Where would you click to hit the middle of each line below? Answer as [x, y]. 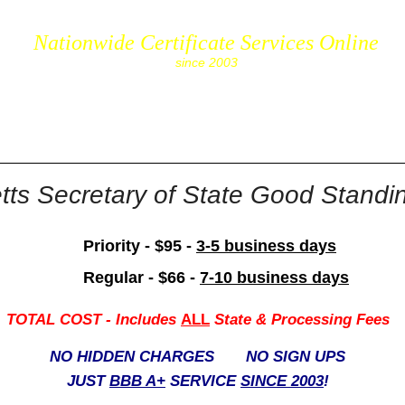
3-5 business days [266, 245]
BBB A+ [137, 381]
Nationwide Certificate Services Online [207, 42]
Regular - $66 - [141, 277]
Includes [148, 319]
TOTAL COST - [58, 319]
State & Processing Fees [299, 319]
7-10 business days [274, 277]
